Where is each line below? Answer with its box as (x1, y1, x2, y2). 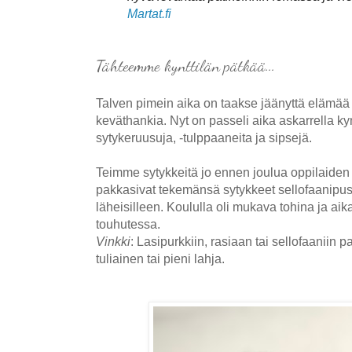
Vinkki (96, 233, 130, 248)
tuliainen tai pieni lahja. (96, 251, 225, 266)
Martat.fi (127, 6, 171, 21)
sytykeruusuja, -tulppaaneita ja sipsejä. (96, 130, 315, 145)
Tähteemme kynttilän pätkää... (96, 55, 275, 75)
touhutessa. (96, 216, 160, 231)
